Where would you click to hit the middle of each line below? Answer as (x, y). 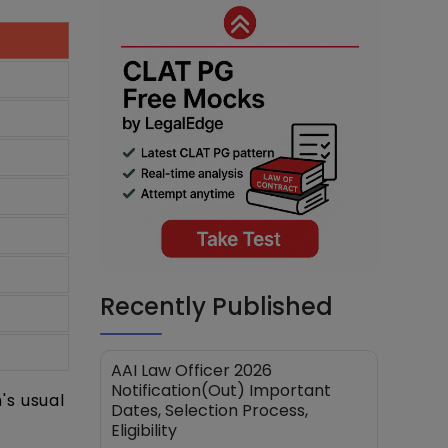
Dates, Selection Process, (210, 410)
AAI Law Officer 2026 (192, 370)
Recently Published (217, 306)
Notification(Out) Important (221, 390)
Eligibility (144, 430)
